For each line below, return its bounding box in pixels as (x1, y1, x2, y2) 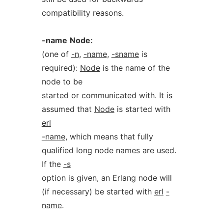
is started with (114, 104, 170, 114)
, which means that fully (65, 132, 153, 141)
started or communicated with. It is (41, 90, 172, 100)
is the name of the (100, 63, 170, 73)
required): (41, 63, 80, 73)
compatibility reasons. (41, 8, 124, 18)
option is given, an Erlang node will (41, 173, 172, 183)
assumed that (41, 104, 94, 114)
